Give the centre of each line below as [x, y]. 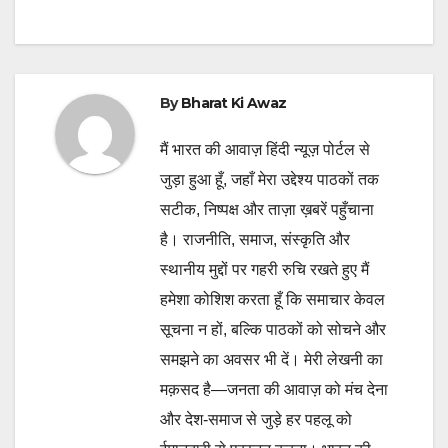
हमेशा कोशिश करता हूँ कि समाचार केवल [272, 299]
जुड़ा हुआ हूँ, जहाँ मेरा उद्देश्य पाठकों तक [269, 179]
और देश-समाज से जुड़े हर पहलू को [256, 419]
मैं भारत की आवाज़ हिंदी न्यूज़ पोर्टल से [265, 149]
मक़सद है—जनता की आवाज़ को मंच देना [274, 389]
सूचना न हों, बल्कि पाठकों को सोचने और [273, 329]
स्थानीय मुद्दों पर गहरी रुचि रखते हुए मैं [264, 269]
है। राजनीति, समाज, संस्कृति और [255, 239]
